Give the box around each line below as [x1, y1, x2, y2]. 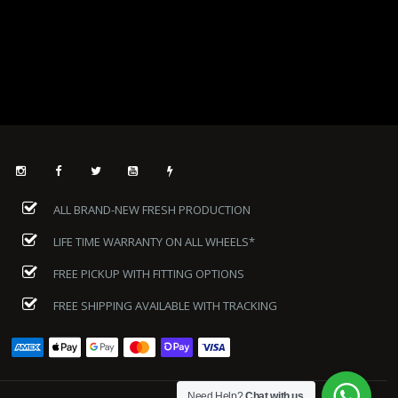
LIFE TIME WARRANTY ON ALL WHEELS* [50, 233, 255, 250]
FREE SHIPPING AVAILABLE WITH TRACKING [50, 297, 277, 314]
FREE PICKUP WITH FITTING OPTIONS [50, 265, 244, 282]
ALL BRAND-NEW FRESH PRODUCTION [50, 201, 251, 218]
